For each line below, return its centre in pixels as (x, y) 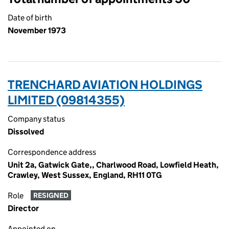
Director (23, 208)
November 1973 (37, 30)
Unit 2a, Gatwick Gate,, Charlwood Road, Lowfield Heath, (113, 165)
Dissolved (26, 132)
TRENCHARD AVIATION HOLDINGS (105, 85)
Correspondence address (52, 152)
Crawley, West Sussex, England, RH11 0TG (85, 175)
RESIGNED (51, 196)
